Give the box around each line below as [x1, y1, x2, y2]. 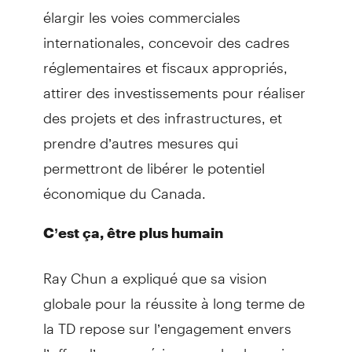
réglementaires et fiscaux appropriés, [42, 45, 288, 76]
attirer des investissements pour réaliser [42, 70, 306, 101]
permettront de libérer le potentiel [42, 145, 265, 177]
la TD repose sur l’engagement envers [42, 306, 291, 337]
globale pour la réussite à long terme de [42, 280, 305, 312]
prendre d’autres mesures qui [42, 120, 238, 152]
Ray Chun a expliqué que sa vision [42, 255, 267, 287]
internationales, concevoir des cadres [42, 20, 290, 51]
